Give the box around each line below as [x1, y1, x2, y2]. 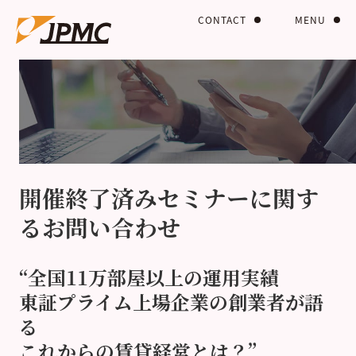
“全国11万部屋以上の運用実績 [18, 264, 279, 292]
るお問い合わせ [18, 211, 180, 244]
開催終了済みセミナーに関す [18, 181, 319, 215]
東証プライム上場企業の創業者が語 [18, 288, 323, 316]
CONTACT [198, 13, 246, 26]
